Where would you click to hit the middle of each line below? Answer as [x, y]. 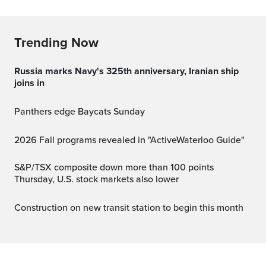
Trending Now [56, 43]
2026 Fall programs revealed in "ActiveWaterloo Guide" [132, 140]
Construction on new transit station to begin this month [132, 208]
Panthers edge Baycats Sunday [83, 112]
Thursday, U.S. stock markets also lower [96, 179]
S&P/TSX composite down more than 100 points [20, 167]
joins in [29, 83]
